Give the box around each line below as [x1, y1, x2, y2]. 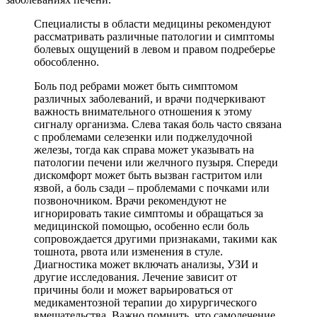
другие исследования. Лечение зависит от [34, 270, 237, 283]
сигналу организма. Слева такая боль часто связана [34, 117, 282, 130]
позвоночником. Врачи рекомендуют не [34, 194, 226, 207]
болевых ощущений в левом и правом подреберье [34, 42, 275, 55]
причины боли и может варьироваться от [34, 283, 233, 296]
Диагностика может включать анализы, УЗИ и [34, 258, 258, 270]
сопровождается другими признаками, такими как [34, 232, 277, 245]
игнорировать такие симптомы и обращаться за [34, 207, 263, 219]
